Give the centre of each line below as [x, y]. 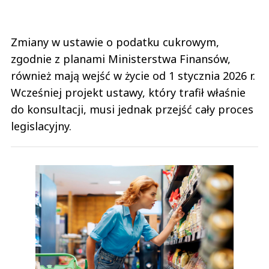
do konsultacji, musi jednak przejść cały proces [132, 109]
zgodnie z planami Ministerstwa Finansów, [121, 59]
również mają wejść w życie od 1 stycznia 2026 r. [133, 75]
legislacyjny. [43, 126]
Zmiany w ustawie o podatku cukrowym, [115, 42]
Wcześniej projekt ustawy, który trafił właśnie [128, 92]
